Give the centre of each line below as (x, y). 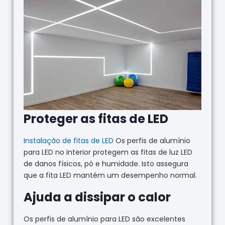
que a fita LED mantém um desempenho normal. (110, 176)
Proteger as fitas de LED (96, 119)
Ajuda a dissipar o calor (97, 197)
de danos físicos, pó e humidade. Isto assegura (106, 164)
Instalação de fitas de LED (68, 141)
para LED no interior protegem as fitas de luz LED (108, 152)
